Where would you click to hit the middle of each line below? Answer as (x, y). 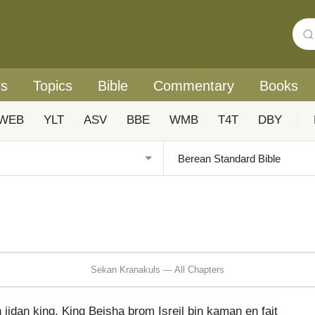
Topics (53, 86)
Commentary (194, 86)
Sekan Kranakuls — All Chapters (157, 269)
